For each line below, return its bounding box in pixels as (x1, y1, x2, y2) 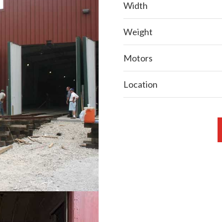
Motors (123, 53, 153, 63)
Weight (123, 26, 153, 37)
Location (123, 79, 158, 90)
